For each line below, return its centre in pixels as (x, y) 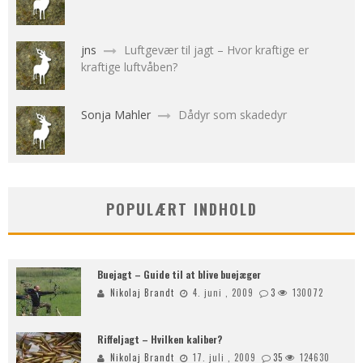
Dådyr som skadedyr (233, 115)
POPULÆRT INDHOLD (181, 209)
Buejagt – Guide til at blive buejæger (179, 274)
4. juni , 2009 (223, 293)
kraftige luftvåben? (129, 67)
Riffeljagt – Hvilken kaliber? (160, 339)
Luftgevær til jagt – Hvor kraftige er (216, 50)
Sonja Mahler (117, 115)
